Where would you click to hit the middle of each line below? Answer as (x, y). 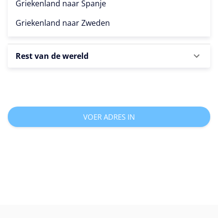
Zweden (96, 23)
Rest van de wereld (52, 56)
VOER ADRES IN (109, 117)
